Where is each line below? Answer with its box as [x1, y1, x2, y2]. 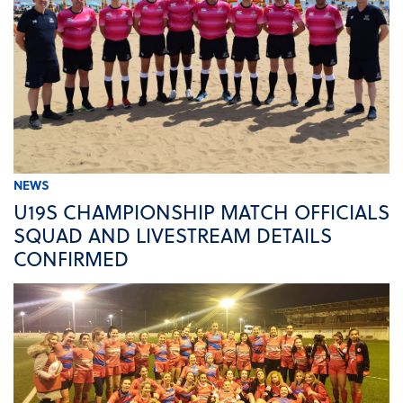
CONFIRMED [13, 244, 129, 273]
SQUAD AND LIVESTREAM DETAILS [13, 220, 332, 250]
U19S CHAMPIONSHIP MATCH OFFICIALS [13, 197, 390, 227]
